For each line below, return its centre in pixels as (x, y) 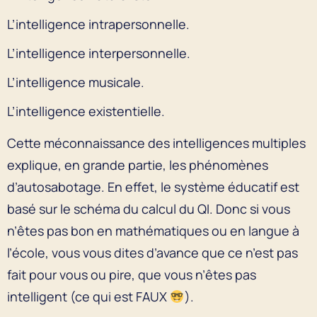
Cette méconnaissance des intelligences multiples (156, 143)
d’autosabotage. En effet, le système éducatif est (153, 186)
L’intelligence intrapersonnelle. (98, 24)
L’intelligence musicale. (76, 82)
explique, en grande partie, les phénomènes (138, 165)
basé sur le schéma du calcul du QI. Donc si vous (149, 208)
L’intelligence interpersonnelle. (99, 53)
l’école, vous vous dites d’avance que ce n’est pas (152, 252)
